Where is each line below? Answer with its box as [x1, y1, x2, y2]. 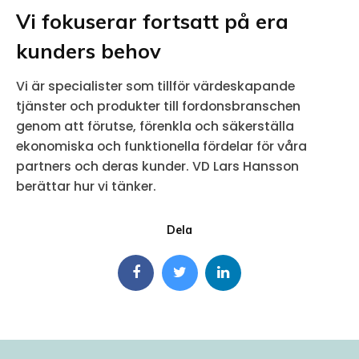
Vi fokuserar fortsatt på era [16, 9, 288, 34]
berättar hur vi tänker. [16, 177, 159, 196]
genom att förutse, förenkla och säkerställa [16, 117, 294, 136]
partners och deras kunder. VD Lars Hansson [16, 157, 299, 176]
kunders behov [16, 38, 161, 64]
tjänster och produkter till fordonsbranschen [16, 97, 301, 116]
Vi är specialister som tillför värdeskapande [16, 77, 295, 96]
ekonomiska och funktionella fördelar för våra [16, 137, 307, 156]
